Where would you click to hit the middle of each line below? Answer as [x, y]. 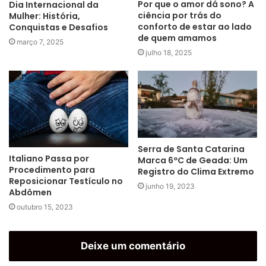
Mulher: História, [45, 16]
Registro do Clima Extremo [196, 172]
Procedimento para [52, 170]
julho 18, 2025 [169, 53]
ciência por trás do [180, 16]
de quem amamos [177, 38]
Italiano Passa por [49, 159]
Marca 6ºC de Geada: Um [193, 161]
